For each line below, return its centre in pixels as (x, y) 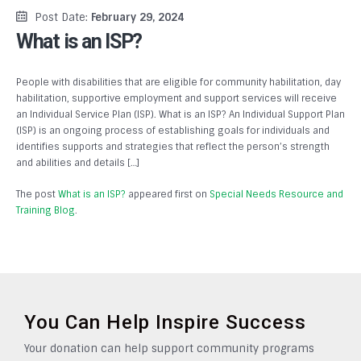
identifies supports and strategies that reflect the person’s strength (173, 147)
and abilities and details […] (78, 163)
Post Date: (63, 17)
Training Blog (46, 210)
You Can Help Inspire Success (165, 323)
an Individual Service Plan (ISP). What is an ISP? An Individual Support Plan (180, 114)
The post (37, 194)
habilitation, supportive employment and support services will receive (176, 98)
